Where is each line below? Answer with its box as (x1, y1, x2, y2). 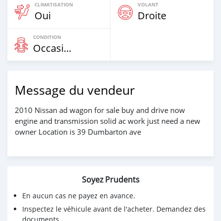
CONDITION (33, 34, 61, 41)
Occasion (64, 41, 72, 55)
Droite (138, 9, 166, 23)
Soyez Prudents (81, 174, 140, 185)
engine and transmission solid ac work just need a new (15, 116, 200, 126)
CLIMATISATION (35, 1, 73, 8)
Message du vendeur (15, 82, 135, 99)
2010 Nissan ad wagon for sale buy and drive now (15, 105, 185, 115)
